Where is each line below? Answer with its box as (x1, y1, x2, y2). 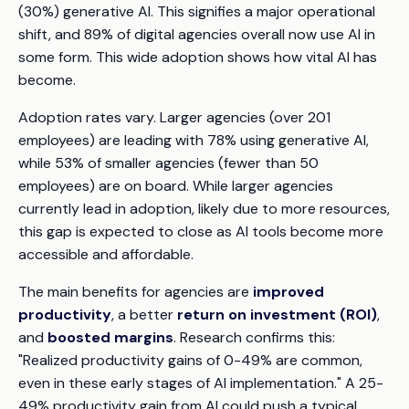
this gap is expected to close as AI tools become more (18, 221, 383, 241)
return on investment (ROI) (177, 304, 377, 324)
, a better (111, 304, 177, 324)
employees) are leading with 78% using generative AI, (18, 130, 369, 150)
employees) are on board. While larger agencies (18, 175, 333, 195)
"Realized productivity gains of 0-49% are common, (18, 350, 362, 370)
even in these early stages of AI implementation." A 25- (18, 372, 383, 393)
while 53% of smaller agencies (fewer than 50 (18, 152, 319, 173)
